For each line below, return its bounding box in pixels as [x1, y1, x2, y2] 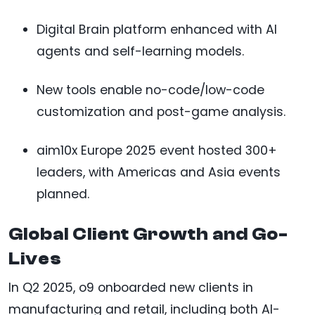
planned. [37, 186, 89, 203]
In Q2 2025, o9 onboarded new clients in [8, 279, 253, 297]
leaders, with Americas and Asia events [37, 164, 281, 181]
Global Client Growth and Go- [8, 224, 288, 245]
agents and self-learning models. [37, 43, 244, 60]
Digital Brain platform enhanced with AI [37, 21, 277, 39]
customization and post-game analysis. [37, 103, 285, 121]
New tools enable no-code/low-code [37, 82, 264, 99]
